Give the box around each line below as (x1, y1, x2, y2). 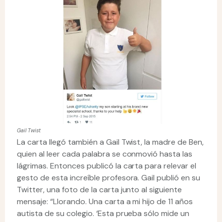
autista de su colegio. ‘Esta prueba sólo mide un (17, 208, 190, 219)
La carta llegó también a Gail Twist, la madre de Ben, (17, 137, 204, 148)
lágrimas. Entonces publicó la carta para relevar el (17, 161, 197, 171)
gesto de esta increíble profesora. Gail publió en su (17, 172, 201, 183)
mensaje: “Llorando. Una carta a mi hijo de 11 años (17, 196, 193, 207)
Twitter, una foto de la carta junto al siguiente (17, 184, 182, 195)
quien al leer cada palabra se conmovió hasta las (17, 149, 193, 160)
